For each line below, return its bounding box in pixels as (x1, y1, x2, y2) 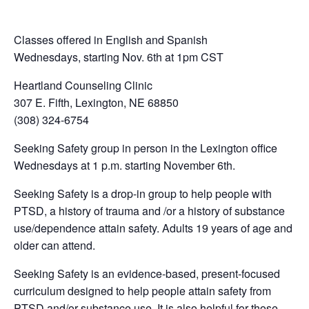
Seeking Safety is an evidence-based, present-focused (14, 265, 280, 281)
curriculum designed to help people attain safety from (14, 282, 271, 299)
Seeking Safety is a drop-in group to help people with (14, 185, 272, 201)
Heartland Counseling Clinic (14, 77, 152, 93)
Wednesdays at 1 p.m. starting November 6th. (14, 157, 235, 173)
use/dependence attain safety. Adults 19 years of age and (14, 219, 292, 236)
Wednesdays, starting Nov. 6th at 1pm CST (14, 48, 223, 65)
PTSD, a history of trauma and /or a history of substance (14, 202, 285, 219)
